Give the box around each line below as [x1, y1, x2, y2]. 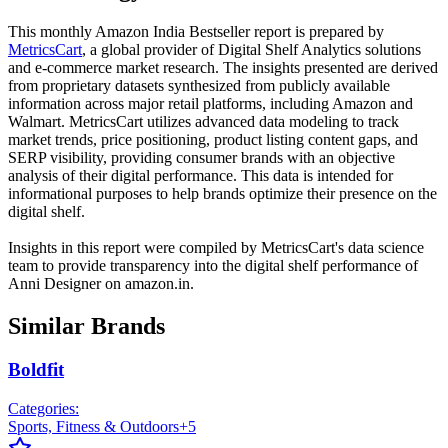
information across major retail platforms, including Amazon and [8, 94, 413, 112]
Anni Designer [8, 274, 101, 292]
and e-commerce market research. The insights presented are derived [8, 58, 438, 76]
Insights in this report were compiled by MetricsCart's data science [8, 238, 424, 256]
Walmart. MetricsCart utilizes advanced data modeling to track [8, 112, 399, 130]
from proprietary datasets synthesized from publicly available [8, 76, 390, 94]
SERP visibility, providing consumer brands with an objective [8, 148, 395, 166]
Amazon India [95, 22, 185, 40]
